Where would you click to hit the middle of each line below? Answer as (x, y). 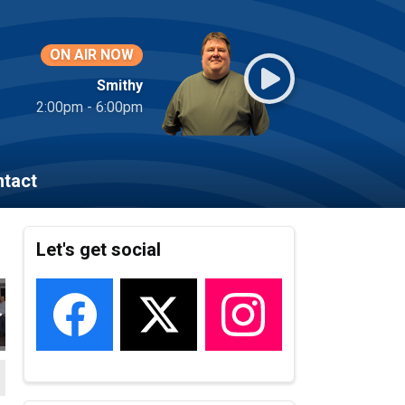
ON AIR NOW (92, 55)
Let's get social (99, 250)
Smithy (120, 85)
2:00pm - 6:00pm (89, 107)
